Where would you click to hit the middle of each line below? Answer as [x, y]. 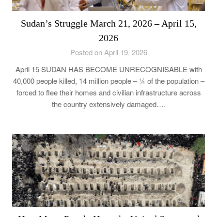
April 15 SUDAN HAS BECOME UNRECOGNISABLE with [108, 69]
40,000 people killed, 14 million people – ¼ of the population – [108, 81]
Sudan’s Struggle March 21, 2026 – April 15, [108, 23]
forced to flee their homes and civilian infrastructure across [108, 93]
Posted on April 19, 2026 [108, 52]
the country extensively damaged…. [108, 104]
